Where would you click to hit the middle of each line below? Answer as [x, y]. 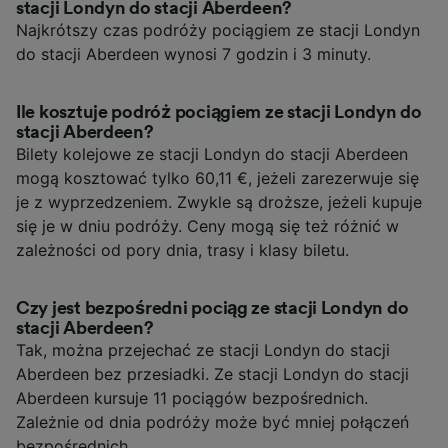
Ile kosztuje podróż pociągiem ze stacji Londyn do [219, 111]
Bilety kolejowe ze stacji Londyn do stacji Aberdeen [212, 153]
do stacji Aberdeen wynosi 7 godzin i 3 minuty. [193, 53]
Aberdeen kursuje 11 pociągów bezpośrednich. [192, 397]
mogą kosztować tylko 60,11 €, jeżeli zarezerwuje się [217, 177]
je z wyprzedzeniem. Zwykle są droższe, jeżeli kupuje [219, 201]
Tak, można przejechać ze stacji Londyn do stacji [203, 349]
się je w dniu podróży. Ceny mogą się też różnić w [207, 225]
